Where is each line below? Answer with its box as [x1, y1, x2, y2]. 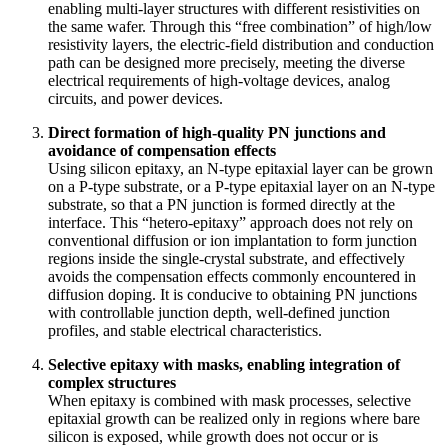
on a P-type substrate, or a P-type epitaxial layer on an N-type [48, 177, 435, 195]
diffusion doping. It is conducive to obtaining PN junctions [48, 285, 417, 303]
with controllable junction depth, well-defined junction [48, 303, 390, 321]
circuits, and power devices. [48, 89, 223, 107]
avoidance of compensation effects [48, 141, 276, 159]
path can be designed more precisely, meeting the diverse [48, 53, 405, 71]
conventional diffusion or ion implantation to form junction [48, 231, 417, 249]
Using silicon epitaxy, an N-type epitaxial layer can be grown [48, 159, 433, 177]
